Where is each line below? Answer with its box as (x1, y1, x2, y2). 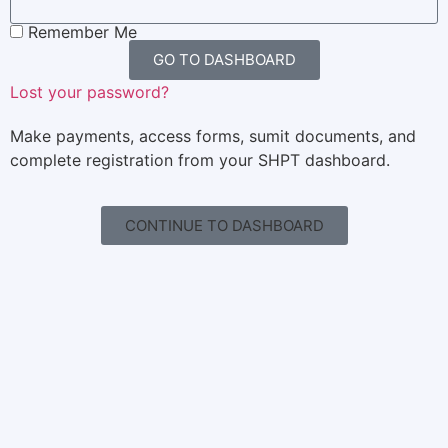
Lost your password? (10, 81, 169, 102)
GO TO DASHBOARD (152, 50, 296, 70)
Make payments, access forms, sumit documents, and (10, 125, 416, 146)
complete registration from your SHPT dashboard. (10, 149, 390, 170)
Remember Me (23, 21, 137, 42)
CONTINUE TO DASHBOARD (124, 216, 324, 236)
